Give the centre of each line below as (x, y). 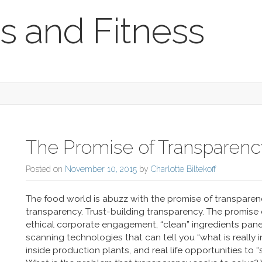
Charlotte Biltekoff (184, 169)
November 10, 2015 (101, 169)
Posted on (45, 169)
